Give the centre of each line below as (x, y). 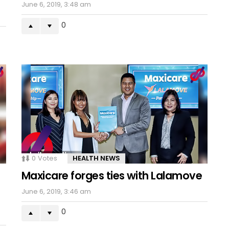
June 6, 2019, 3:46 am (56, 191)
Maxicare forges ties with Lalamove (112, 175)
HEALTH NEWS (96, 158)
